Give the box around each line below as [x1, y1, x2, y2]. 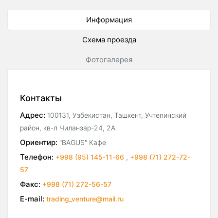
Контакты [20, 93, 62, 104]
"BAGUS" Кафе [59, 138, 106, 147]
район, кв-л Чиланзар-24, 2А [20, 124, 115, 132]
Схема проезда [82, 35, 136, 45]
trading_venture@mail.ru [46, 195, 124, 203]
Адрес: [20, 110, 45, 120]
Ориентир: [20, 138, 57, 147]
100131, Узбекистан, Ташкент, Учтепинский [47, 111, 186, 120]
